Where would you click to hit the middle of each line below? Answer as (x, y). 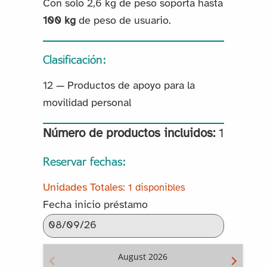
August (132, 257)
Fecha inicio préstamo (95, 206)
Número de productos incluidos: (129, 134)
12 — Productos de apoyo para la (119, 86)
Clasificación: (74, 59)
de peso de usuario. (123, 21)
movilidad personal (87, 104)
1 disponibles (156, 188)
